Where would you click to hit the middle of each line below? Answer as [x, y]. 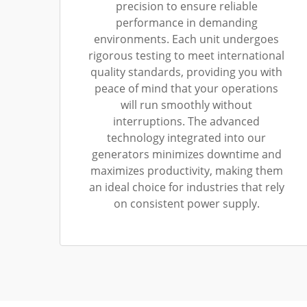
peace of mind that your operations [186, 88]
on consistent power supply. [186, 204]
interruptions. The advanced [186, 121]
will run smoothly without [186, 105]
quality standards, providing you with [186, 72]
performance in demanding [186, 23]
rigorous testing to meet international [186, 56]
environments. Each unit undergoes [186, 39]
